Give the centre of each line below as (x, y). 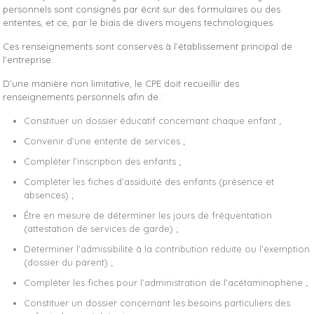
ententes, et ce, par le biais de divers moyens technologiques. (139, 22)
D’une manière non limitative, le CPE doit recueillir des (121, 83)
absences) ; (49, 195)
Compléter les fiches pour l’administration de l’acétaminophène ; (166, 282)
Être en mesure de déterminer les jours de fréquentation (148, 215)
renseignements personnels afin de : (83, 97)
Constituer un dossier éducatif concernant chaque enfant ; (153, 121)
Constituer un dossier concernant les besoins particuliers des (157, 303)
